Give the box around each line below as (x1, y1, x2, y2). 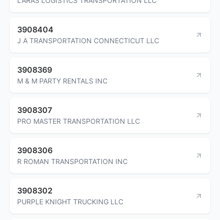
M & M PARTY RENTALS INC (17, 76, 108, 85)
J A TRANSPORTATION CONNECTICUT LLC (17, 36, 159, 45)
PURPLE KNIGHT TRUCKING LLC (17, 197, 123, 206)
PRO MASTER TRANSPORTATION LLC (17, 116, 140, 125)
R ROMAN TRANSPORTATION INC (17, 157, 128, 165)
